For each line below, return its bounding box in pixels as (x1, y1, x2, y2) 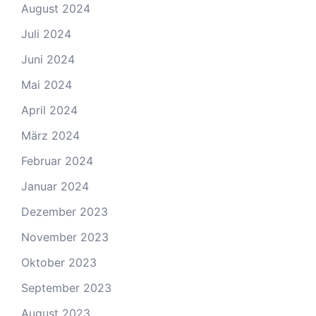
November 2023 (21, 230, 109, 245)
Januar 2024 (21, 179, 89, 194)
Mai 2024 (21, 78, 72, 92)
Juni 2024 (21, 52, 75, 67)
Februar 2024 (21, 154, 93, 169)
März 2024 (21, 128, 80, 143)
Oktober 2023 (21, 255, 97, 270)
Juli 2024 (21, 27, 71, 42)
